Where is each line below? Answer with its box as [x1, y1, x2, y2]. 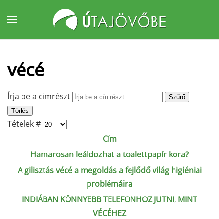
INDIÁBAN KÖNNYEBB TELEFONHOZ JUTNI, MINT [22, 194, 197, 205]
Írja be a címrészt [7, 91, 72, 102]
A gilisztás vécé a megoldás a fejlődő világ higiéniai [17, 165, 202, 175]
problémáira [87, 178, 132, 189]
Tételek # [7, 118, 43, 129]
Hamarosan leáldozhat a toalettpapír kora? [30, 149, 189, 160]
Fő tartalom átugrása [22, 22, 100, 33]
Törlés [11, 107, 29, 114]
